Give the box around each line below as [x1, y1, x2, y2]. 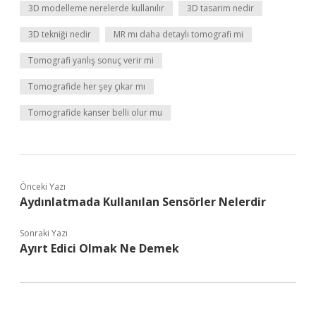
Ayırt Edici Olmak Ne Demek [20, 241, 179, 256]
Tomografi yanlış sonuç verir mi [28, 54, 154, 66]
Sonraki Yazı [20, 227, 68, 239]
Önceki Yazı [20, 181, 66, 193]
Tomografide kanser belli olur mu [28, 107, 162, 119]
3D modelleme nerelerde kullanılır [28, 2, 164, 14]
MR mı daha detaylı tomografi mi [114, 28, 243, 40]
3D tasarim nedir [187, 2, 254, 14]
